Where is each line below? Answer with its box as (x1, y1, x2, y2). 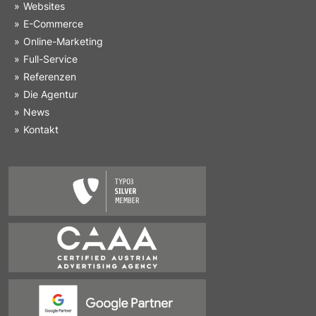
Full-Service (23, 52, 78, 65)
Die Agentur (23, 87, 78, 100)
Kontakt (23, 123, 59, 135)
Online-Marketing (23, 35, 103, 47)
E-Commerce (23, 17, 83, 30)
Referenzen (23, 70, 76, 83)
